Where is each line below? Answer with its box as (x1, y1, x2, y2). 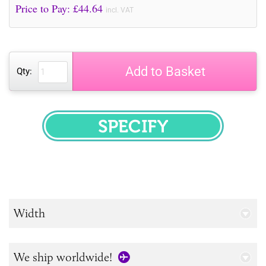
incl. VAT (106, 5, 134, 14)
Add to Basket (125, 64, 205, 79)
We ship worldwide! (14, 249, 112, 264)
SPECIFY (132, 126, 182, 141)
